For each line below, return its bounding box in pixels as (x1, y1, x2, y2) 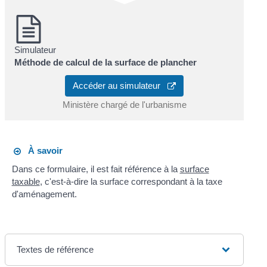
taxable (11, 176, 40, 187)
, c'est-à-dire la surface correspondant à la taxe (39, 176, 222, 187)
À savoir (20, 145, 63, 156)
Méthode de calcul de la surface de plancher (14, 57, 197, 67)
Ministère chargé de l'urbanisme (62, 99, 187, 110)
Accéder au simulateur (73, 80, 167, 91)
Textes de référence (17, 244, 94, 254)
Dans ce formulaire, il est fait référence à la (11, 164, 180, 174)
